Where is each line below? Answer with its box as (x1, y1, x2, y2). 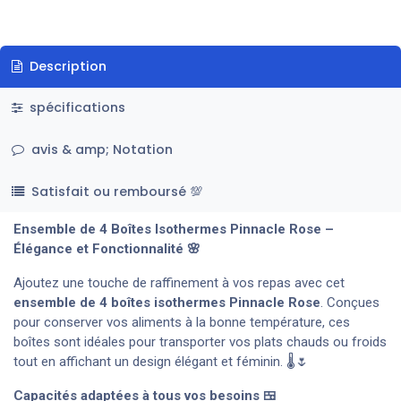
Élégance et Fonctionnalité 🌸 (13, 241, 200, 258)
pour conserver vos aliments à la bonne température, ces (13, 314, 350, 331)
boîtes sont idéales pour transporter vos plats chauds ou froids (13, 334, 387, 351)
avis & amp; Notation (27, 140, 173, 158)
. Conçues (320, 294, 380, 311)
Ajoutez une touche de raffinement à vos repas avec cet (13, 275, 345, 292)
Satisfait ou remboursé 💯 (30, 182, 202, 200)
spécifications (25, 98, 125, 117)
